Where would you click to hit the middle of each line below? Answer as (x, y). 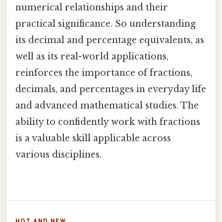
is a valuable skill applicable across (93, 139)
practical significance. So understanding (106, 24)
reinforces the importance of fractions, (104, 73)
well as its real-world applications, (92, 57)
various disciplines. (58, 155)
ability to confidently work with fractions (108, 122)
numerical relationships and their (92, 8)
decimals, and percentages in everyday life (111, 89)
